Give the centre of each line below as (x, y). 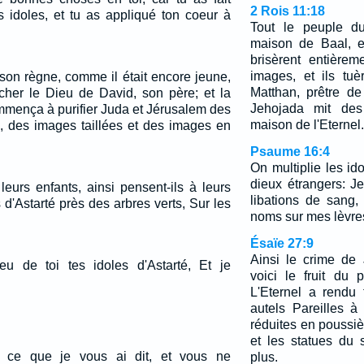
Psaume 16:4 (290, 152)
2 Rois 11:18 (287, 11)
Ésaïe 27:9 (282, 243)
